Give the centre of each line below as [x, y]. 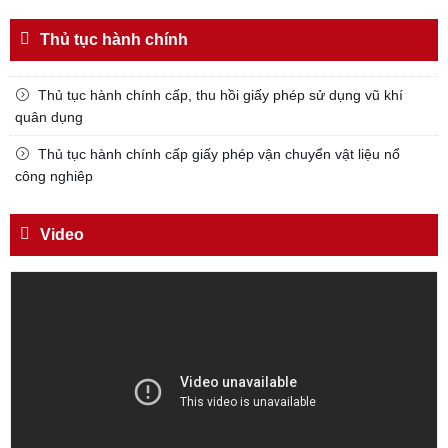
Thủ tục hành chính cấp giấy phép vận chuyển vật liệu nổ [219, 154]
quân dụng [49, 117]
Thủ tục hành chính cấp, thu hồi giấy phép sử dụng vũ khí [220, 95]
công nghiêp [54, 176]
